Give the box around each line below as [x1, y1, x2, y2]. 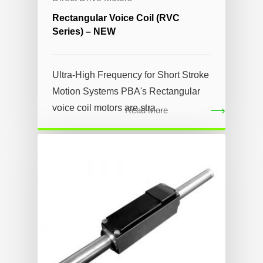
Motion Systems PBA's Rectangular [52, 86, 200, 96]
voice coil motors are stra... [52, 102, 163, 113]
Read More [124, 104, 168, 115]
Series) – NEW [52, 26, 116, 36]
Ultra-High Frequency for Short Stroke [52, 69, 209, 80]
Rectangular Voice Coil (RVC [52, 12, 180, 23]
